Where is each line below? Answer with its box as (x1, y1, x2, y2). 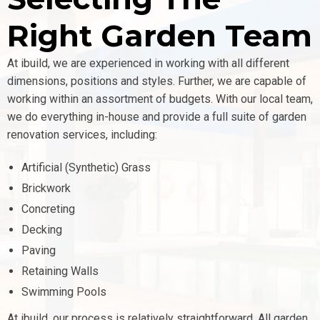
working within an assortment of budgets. (7, 92, 216, 106)
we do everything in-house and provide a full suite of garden (7, 110, 306, 124)
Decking (21, 223, 62, 236)
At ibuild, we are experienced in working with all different (7, 56, 289, 70)
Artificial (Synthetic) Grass (21, 161, 151, 174)
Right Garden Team (7, 17, 312, 54)
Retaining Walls (21, 264, 99, 278)
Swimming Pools (21, 285, 109, 299)
